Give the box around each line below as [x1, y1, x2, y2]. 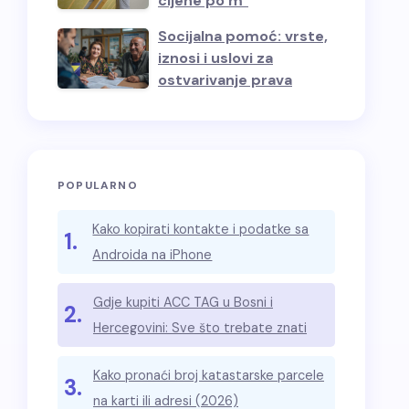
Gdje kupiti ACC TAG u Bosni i [93, 294, 273, 310]
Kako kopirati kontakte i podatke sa [92, 221, 309, 237]
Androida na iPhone [92, 246, 213, 263]
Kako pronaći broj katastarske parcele [93, 367, 324, 383]
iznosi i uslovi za [158, 48, 273, 68]
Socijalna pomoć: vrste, [158, 26, 328, 46]
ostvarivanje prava [158, 70, 292, 89]
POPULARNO [58, 178, 138, 193]
